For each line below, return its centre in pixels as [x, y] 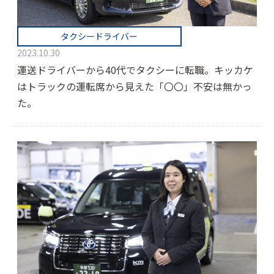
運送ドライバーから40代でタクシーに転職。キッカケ [135, 70]
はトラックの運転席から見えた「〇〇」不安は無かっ [135, 87]
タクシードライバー [99, 36]
